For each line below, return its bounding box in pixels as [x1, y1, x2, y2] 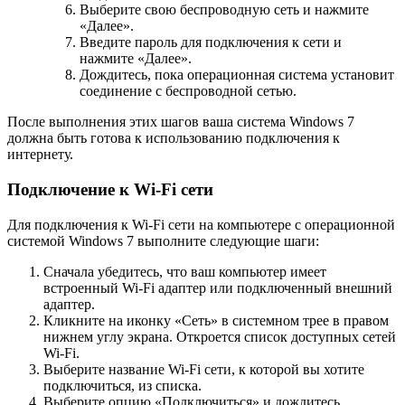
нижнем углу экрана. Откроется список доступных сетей [43, 328, 396, 344]
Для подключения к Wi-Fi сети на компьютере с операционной [7, 216, 395, 232]
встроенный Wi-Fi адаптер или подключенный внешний [43, 279, 392, 296]
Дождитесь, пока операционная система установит [80, 67, 394, 83]
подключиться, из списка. [43, 377, 202, 393]
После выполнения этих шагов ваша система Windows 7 [7, 114, 354, 130]
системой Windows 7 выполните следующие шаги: [7, 232, 319, 249]
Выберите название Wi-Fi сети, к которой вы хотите [43, 361, 364, 377]
